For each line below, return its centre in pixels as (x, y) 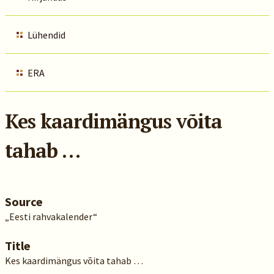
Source (24, 202)
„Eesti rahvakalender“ (51, 217)
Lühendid (46, 35)
